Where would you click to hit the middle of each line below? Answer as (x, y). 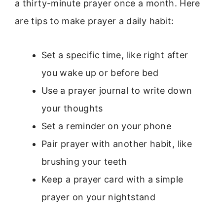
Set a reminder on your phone (107, 126)
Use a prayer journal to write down (117, 90)
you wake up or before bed (100, 73)
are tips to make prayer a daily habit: (94, 21)
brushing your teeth (84, 161)
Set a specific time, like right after (115, 55)
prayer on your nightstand (98, 197)
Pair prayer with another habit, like (117, 144)
